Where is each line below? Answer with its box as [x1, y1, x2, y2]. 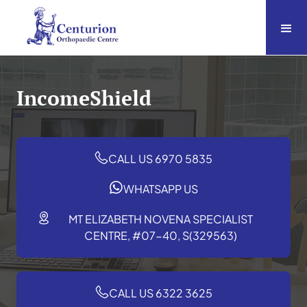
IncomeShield [16, 84, 151, 112]
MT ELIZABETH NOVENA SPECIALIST [68, 211, 253, 226]
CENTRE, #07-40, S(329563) [84, 228, 237, 243]
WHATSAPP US [123, 181, 198, 196]
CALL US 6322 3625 [108, 285, 212, 300]
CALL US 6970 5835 [108, 151, 212, 166]
